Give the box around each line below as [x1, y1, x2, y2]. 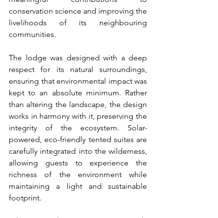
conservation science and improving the [9, 6, 147, 16]
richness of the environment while [9, 169, 147, 179]
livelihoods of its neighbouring [9, 18, 147, 27]
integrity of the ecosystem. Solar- [9, 123, 147, 132]
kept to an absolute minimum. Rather [9, 88, 147, 97]
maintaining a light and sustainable [9, 181, 147, 191]
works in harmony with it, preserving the [9, 111, 147, 121]
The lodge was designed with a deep [9, 53, 147, 62]
